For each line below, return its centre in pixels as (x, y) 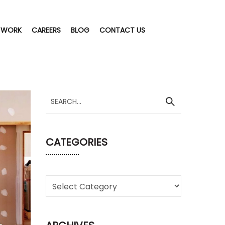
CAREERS (46, 30)
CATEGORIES (77, 142)
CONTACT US (122, 30)
